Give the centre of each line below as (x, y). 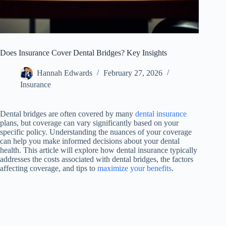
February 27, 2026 (133, 73)
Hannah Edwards (65, 73)
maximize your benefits (134, 168)
